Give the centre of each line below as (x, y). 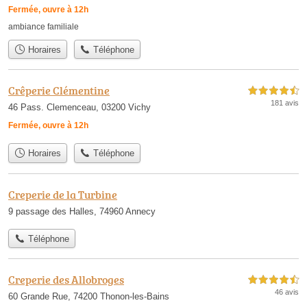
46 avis (287, 292)
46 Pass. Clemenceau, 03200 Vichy (79, 108)
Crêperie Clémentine (59, 91)
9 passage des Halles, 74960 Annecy (82, 211)
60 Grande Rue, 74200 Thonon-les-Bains (89, 296)
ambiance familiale (44, 26)
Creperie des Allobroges (66, 280)
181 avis (285, 103)
